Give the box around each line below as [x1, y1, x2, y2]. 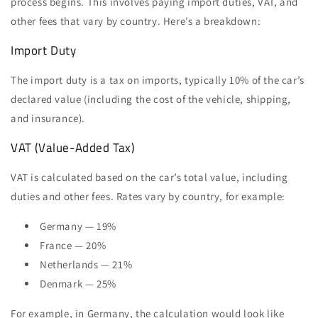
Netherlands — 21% [40, 257, 133, 271]
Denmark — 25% [40, 276, 116, 290]
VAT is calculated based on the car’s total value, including [11, 170, 288, 184]
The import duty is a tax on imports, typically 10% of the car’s [11, 72, 305, 87]
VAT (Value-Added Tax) [11, 138, 135, 157]
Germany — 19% [40, 219, 116, 233]
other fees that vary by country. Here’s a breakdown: [11, 13, 261, 28]
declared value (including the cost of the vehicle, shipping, [11, 92, 292, 106]
